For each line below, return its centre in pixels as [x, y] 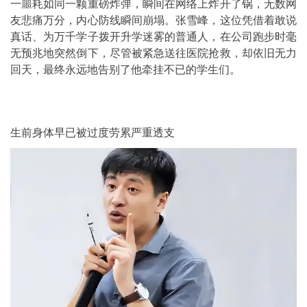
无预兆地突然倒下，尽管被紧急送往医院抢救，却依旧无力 [153, 53]
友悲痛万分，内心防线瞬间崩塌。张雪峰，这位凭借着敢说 [153, 20]
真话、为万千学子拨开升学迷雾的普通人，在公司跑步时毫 [153, 37]
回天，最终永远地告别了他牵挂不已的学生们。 [125, 70]
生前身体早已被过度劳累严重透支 [93, 133]
